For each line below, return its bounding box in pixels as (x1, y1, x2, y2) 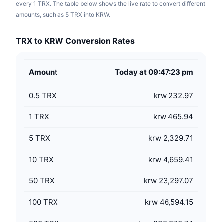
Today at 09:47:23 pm (115, 67, 193, 77)
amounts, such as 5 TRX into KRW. (16, 11, 110, 18)
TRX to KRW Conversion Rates (16, 36, 135, 46)
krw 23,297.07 (144, 176, 193, 185)
